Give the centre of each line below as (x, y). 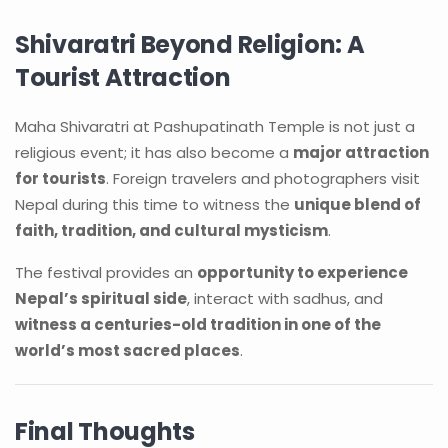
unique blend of (357, 204)
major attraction (361, 152)
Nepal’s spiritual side (101, 298)
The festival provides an (106, 272)
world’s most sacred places (127, 350)
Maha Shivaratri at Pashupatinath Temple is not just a (215, 126)
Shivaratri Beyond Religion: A (190, 44)
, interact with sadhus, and (285, 298)
